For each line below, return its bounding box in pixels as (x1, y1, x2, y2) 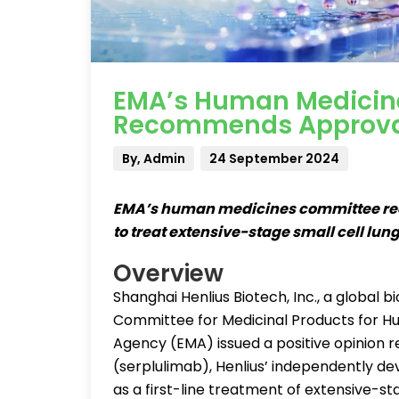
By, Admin (122, 150, 185, 167)
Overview (113, 257, 224, 289)
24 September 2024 (209, 150, 339, 167)
